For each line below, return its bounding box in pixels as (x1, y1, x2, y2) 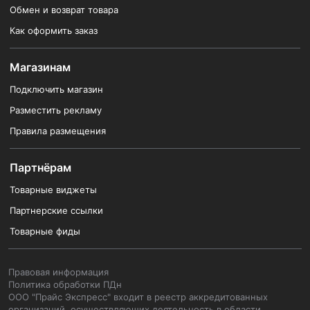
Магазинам (10, 60, 71, 74)
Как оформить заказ (10, 25, 98, 36)
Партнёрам (10, 161, 71, 174)
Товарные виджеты (10, 184, 97, 195)
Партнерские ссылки (10, 205, 103, 216)
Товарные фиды (10, 226, 80, 237)
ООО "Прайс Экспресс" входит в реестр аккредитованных (8, 291, 268, 302)
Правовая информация (8, 266, 109, 277)
